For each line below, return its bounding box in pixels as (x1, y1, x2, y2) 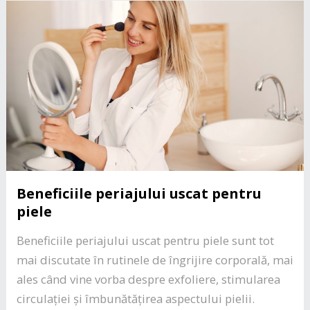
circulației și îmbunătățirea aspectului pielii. (16, 291, 255, 307)
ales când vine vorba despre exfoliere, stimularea (16, 271, 280, 288)
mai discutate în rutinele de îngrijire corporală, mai (16, 252, 293, 268)
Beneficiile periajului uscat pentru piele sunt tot (16, 232, 274, 249)
